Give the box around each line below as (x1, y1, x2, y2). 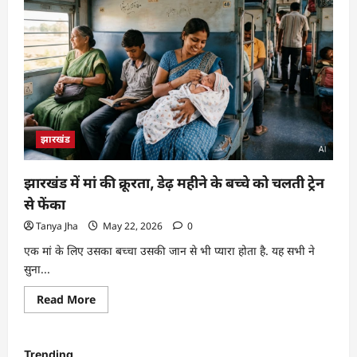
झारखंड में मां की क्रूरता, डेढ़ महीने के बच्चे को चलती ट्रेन (24, 175, 324, 191)
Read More (37, 292, 96, 307)
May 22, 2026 (100, 219, 165, 233)
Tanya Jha (36, 219, 78, 233)
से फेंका (24, 196, 65, 213)
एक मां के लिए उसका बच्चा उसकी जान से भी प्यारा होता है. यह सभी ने (24, 243, 315, 258)
